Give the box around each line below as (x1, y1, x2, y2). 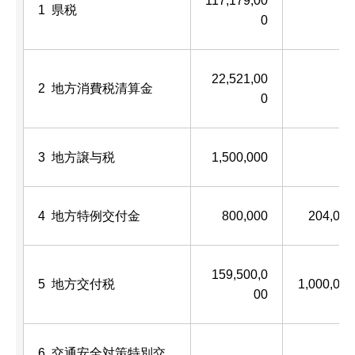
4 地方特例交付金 (38, 208, 140, 223)
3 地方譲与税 (38, 150, 115, 164)
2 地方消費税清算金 (38, 81, 153, 95)
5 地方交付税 (38, 277, 115, 291)
